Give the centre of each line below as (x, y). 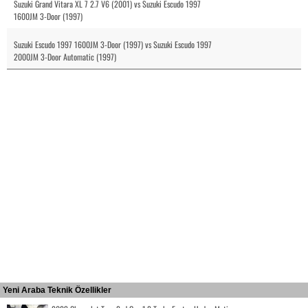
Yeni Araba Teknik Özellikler (57, 290)
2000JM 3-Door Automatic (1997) (65, 56)
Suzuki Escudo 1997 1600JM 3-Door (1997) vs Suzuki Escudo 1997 (113, 44)
